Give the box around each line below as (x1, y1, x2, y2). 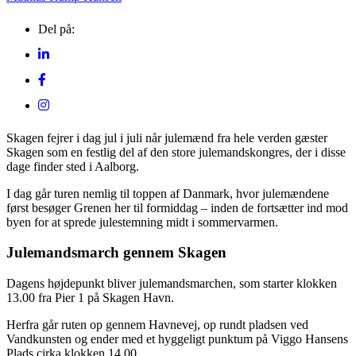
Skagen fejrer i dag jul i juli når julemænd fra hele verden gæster (6, 130, 327, 145)
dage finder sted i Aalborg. (6, 159, 139, 173)
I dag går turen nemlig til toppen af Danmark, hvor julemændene (6, 186, 329, 200)
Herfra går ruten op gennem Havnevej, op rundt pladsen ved (6, 318, 308, 332)
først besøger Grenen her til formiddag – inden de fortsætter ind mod (6, 200, 348, 215)
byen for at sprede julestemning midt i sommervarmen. (6, 215, 278, 229)
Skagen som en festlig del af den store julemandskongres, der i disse (6, 145, 346, 159)
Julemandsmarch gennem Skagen (6, 244, 226, 261)
